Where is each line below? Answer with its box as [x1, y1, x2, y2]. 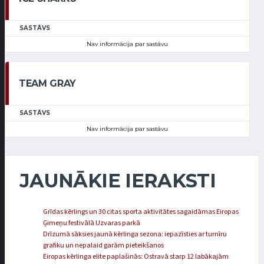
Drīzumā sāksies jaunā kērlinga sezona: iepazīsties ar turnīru [43, 229, 227, 240]
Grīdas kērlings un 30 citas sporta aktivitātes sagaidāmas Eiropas [43, 207, 239, 217]
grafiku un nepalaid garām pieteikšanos [43, 240, 164, 251]
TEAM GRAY [19, 78, 77, 90]
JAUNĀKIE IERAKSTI [19, 169, 216, 193]
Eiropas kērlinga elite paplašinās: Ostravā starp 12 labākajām [43, 252, 229, 262]
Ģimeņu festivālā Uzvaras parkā [43, 218, 140, 229]
